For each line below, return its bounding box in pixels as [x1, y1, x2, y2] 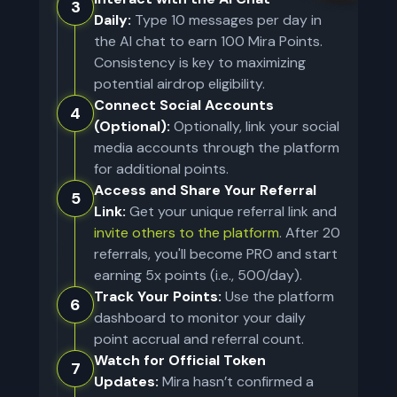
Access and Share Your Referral [94, 181, 316, 199]
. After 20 [279, 223, 340, 242]
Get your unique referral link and [129, 202, 337, 221]
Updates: [94, 372, 159, 391]
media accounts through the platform [94, 138, 339, 157]
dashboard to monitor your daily [94, 308, 306, 327]
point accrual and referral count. [94, 330, 304, 348]
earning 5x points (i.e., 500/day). [94, 266, 302, 284]
